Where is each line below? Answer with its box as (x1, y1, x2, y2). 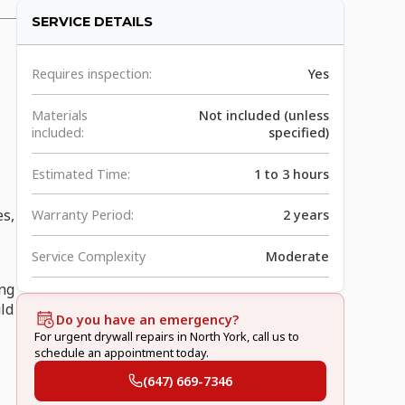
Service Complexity (31, 247, 146, 265)
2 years (282, 206, 329, 224)
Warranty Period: (31, 206, 134, 224)
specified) (268, 123, 329, 141)
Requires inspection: (31, 65, 152, 83)
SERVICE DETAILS (31, 13, 153, 30)
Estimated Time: (31, 165, 130, 183)
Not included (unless (198, 106, 329, 124)
